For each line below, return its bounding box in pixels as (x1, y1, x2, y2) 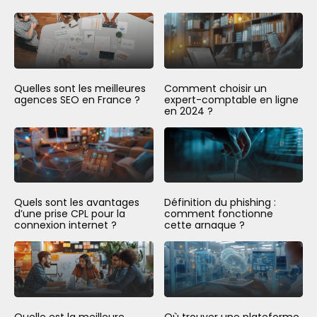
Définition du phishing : (163, 195, 276, 210)
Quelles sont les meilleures (14, 81, 146, 96)
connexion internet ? (14, 218, 117, 233)
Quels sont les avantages (14, 195, 139, 210)
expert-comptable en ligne (163, 92, 299, 107)
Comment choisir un (163, 81, 267, 96)
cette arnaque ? (163, 218, 245, 233)
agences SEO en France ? (14, 92, 140, 107)
